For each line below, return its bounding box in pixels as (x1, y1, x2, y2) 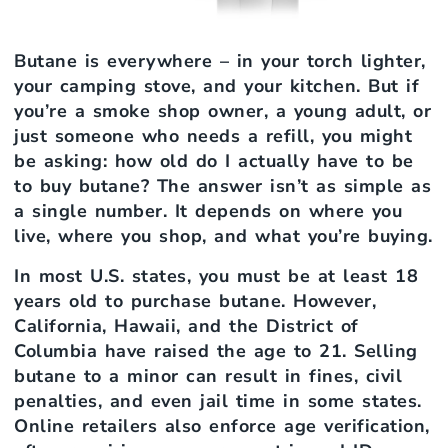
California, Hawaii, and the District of (14, 313, 359, 338)
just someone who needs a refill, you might (14, 124, 412, 149)
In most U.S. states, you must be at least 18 (14, 263, 418, 288)
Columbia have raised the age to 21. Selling (14, 338, 418, 363)
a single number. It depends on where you (14, 199, 402, 224)
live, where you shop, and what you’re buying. (14, 224, 433, 249)
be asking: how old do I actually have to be (14, 149, 414, 174)
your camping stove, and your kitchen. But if (14, 74, 419, 99)
